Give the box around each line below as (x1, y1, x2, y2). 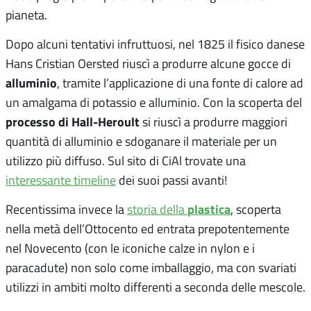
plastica (187, 199, 230, 218)
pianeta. (6, 6, 47, 23)
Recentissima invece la (6, 200, 127, 217)
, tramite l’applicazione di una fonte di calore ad (57, 74, 303, 91)
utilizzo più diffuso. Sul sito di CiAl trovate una (6, 151, 246, 169)
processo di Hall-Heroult (6, 112, 140, 131)
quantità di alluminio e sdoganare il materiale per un (6, 132, 277, 149)
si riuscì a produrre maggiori (140, 112, 287, 130)
